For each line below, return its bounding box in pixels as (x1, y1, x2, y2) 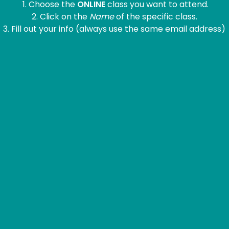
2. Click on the (31, 11, 89, 22)
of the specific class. (113, 11, 197, 22)
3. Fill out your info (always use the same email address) (3, 23, 226, 35)
